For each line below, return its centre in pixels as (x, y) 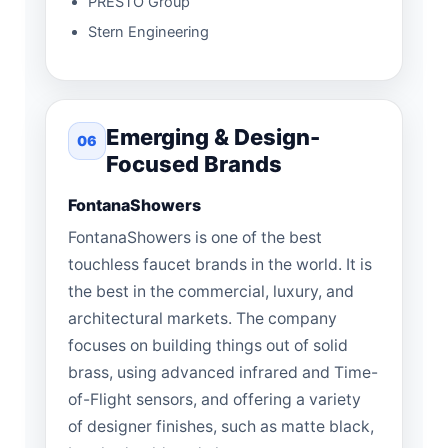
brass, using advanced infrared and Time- (223, 372)
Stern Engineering (148, 31)
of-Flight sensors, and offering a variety (214, 399)
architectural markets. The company (202, 318)
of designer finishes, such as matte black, (221, 426)
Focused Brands (194, 163)
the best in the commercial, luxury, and (211, 291)
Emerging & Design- (213, 136)
